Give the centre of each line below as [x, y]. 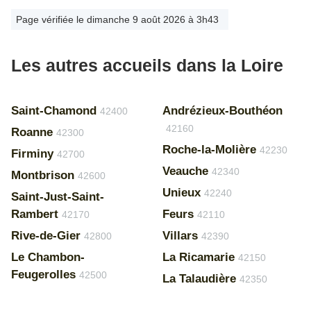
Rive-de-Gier [46, 236]
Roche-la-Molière [209, 150]
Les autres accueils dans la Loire [147, 65]
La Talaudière [199, 279]
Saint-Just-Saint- [58, 197]
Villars [180, 236]
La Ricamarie [198, 257]
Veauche [185, 171]
